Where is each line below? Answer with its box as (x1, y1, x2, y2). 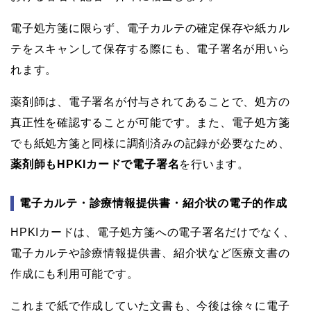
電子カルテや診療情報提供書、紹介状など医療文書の (10, 246, 290, 259)
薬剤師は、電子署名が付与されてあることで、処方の (10, 95, 290, 108)
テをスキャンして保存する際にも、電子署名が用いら (10, 42, 290, 55)
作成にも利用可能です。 (10, 267, 139, 280)
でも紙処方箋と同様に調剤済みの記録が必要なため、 (10, 137, 290, 149)
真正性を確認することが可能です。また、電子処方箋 (10, 116, 290, 128)
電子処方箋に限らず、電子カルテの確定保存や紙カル (10, 22, 290, 34)
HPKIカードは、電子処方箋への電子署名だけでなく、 (10, 226, 295, 238)
